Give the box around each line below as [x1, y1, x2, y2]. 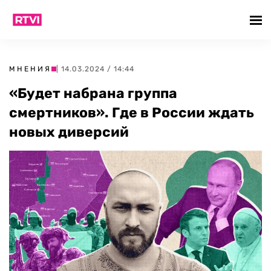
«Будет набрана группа [9, 85, 177, 102]
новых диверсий [9, 123, 129, 140]
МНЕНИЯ [9, 65, 51, 73]
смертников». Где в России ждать [9, 104, 254, 121]
